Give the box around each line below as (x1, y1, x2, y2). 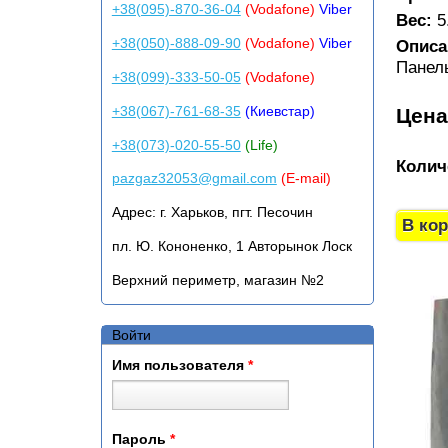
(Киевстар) (240, 102, 315, 119)
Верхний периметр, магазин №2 (111, 272, 324, 289)
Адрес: (111, 204, 156, 221)
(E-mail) (280, 170, 331, 187)
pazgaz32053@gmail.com (111, 170, 277, 187)
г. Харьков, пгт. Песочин (155, 204, 313, 221)
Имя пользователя (111, 357, 248, 374)
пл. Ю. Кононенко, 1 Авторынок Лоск (111, 238, 352, 255)
